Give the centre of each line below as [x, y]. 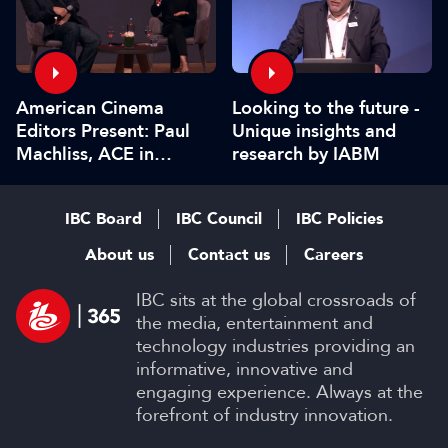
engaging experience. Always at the [279, 391]
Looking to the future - [326, 107]
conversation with [90, 176]
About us [119, 254]
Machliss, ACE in [85, 153]
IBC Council [219, 218]
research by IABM [306, 153]
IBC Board [103, 218]
